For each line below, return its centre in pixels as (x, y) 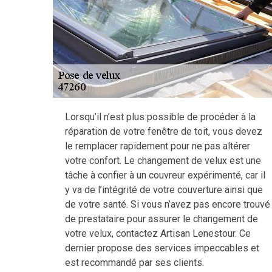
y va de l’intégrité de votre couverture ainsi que (164, 190)
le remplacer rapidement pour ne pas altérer (158, 146)
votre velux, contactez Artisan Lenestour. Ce (158, 233)
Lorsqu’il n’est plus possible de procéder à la (160, 117)
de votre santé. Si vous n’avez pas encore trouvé (168, 204)
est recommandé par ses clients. (134, 263)
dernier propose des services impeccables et (162, 248)
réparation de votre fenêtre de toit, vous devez (164, 131)
